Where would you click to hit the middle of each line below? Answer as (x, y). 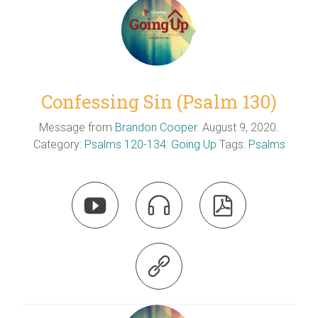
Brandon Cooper (156, 127)
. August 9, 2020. (238, 127)
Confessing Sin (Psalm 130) (159, 101)
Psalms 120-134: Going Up (150, 144)
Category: (59, 144)
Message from (76, 127)
